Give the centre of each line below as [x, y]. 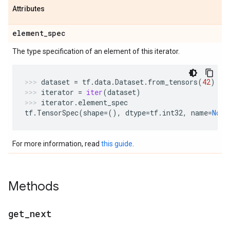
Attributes [28, 9]
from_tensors [173, 82]
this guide [117, 144]
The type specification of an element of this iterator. [96, 51]
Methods [34, 186]
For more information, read [57, 144]
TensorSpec [58, 113]
